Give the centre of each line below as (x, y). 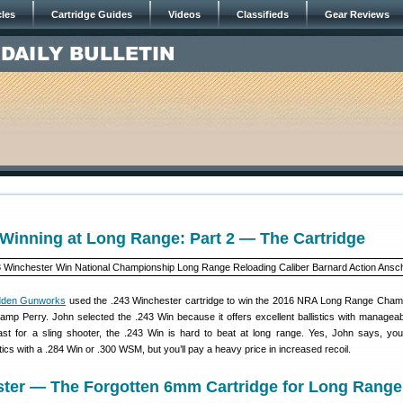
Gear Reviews (357, 14)
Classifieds (263, 14)
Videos (184, 14)
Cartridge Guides (92, 14)
